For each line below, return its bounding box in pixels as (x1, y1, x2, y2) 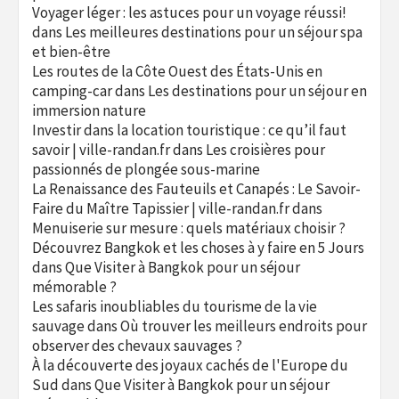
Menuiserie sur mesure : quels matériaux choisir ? (32, 218, 346, 238)
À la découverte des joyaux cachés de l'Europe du (32, 355, 348, 375)
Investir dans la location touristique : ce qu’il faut (32, 120, 346, 140)
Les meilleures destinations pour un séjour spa (65, 22, 362, 42)
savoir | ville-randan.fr (32, 140, 170, 159)
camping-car (32, 81, 112, 101)
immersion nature (32, 101, 146, 120)
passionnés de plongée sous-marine (32, 159, 260, 179)
